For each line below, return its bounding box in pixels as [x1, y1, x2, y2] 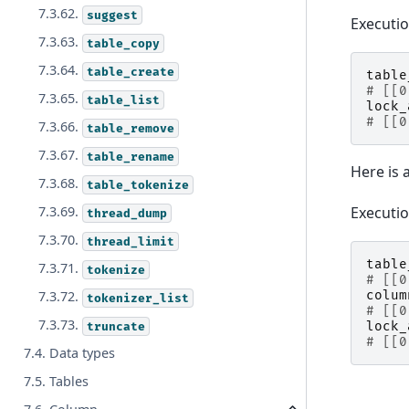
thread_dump [87, 205, 168, 221]
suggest [87, 7, 139, 23]
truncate [87, 319, 146, 334]
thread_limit [87, 234, 175, 249]
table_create [87, 64, 175, 79]
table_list [87, 92, 161, 108]
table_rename [87, 149, 175, 164]
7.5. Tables [24, 372, 89, 391]
